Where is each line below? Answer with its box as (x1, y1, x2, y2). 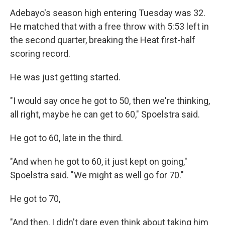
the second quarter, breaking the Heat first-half (10, 35, 195, 45)
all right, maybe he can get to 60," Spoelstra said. (10, 109, 200, 120)
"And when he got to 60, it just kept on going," (10, 156, 187, 167)
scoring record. (10, 48, 70, 59)
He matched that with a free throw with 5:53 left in (10, 21, 209, 32)
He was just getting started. (10, 72, 121, 82)
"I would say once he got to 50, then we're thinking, (10, 95, 210, 106)
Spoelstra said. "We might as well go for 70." (10, 170, 184, 180)
